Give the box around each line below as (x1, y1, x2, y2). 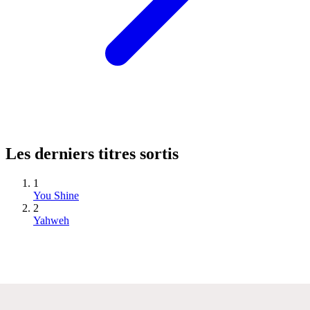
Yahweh (33, 214, 69, 226)
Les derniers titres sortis (6, 144, 179, 163)
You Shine (33, 189, 79, 201)
